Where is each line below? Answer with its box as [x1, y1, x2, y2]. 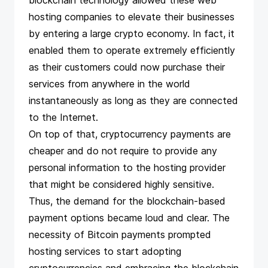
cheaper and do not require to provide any [29, 145, 217, 157]
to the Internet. [29, 111, 98, 123]
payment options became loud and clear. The [29, 212, 230, 224]
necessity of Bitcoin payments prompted [29, 229, 211, 240]
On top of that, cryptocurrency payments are [29, 128, 231, 140]
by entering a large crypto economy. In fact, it [29, 28, 234, 39]
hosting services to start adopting [29, 245, 181, 257]
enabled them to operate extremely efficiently [29, 44, 235, 56]
